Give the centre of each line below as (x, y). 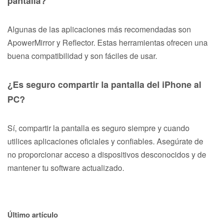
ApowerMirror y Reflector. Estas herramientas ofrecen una (108, 42)
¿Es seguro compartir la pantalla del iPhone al (104, 84)
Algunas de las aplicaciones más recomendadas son (99, 29)
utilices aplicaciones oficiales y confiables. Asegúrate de (105, 141)
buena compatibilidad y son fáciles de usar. (82, 55)
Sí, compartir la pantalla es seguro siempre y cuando (98, 128)
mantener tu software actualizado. (66, 167)
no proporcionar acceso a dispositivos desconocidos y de (107, 154)
